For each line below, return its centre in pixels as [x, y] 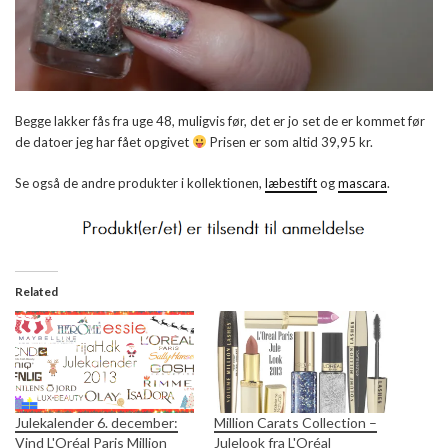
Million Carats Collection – [295, 423]
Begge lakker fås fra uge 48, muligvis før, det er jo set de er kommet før [220, 120]
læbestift [291, 182]
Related [36, 291]
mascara [362, 182]
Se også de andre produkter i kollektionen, [140, 182]
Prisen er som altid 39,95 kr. [289, 141]
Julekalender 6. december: [96, 423]
